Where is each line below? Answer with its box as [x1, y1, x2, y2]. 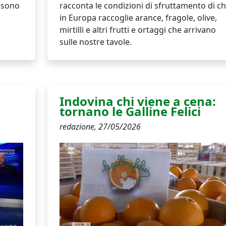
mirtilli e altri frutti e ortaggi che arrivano [59, 24, 216, 35]
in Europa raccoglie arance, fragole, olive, [59, 12, 217, 23]
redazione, [59, 121, 98, 132]
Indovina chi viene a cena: [59, 92, 216, 109]
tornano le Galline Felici [59, 102, 201, 120]
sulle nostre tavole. [59, 36, 132, 47]
